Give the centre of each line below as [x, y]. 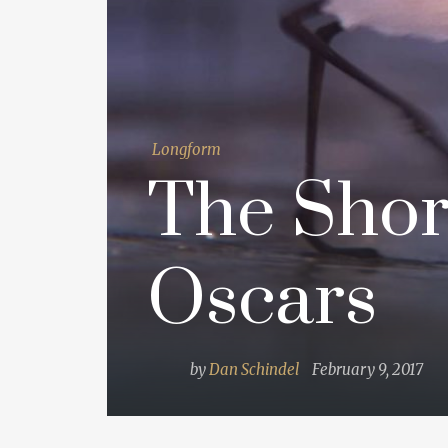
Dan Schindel [254, 369]
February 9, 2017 [367, 369]
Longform [186, 149]
